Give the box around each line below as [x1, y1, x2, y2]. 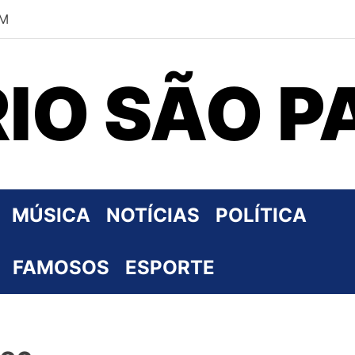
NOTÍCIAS [106, 204, 200, 227]
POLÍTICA [216, 204, 307, 227]
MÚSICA [12, 204, 90, 227]
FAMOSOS [13, 256, 109, 279]
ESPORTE [125, 256, 215, 279]
